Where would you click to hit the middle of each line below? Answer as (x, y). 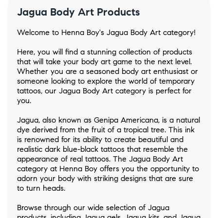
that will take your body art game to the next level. (104, 62)
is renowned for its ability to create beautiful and (100, 140)
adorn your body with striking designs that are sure (105, 179)
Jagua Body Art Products (78, 12)
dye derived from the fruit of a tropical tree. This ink (106, 130)
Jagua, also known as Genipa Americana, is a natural (109, 120)
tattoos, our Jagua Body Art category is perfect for (104, 91)
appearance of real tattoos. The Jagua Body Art (100, 159)
